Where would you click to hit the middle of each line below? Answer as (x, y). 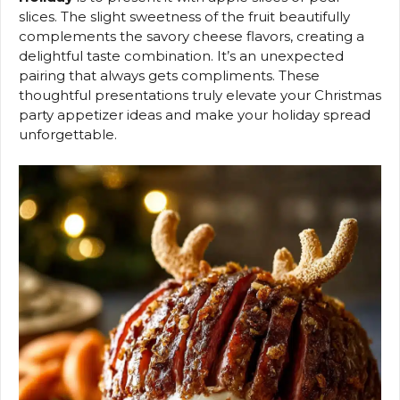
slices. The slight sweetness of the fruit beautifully (184, 17)
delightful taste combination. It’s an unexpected (181, 56)
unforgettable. (68, 135)
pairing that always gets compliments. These (169, 76)
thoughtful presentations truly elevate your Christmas (200, 96)
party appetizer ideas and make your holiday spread (195, 115)
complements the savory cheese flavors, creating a (192, 37)
